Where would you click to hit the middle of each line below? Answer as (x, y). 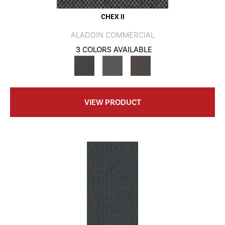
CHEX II (113, 17)
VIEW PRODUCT (113, 102)
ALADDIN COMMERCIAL (113, 35)
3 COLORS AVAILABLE (114, 50)
